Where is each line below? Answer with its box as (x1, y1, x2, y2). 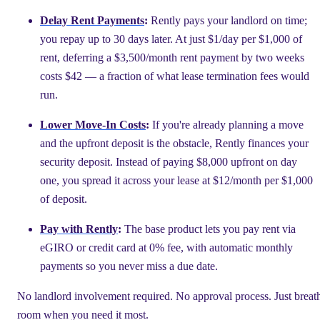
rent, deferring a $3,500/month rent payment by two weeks (40, 51, 304, 64)
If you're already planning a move (149, 118, 304, 131)
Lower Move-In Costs (40, 118, 146, 131)
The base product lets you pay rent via (121, 222, 296, 235)
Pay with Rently (40, 222, 118, 235)
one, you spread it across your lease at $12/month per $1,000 (40, 174, 313, 186)
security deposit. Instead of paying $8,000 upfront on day (40, 155, 297, 168)
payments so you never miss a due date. (40, 259, 218, 272)
